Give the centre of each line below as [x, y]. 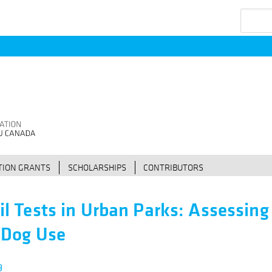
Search [253, 15]
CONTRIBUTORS [174, 167]
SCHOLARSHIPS [97, 167]
